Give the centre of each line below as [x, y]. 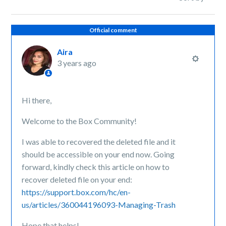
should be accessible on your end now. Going [98, 154]
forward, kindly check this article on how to [96, 167]
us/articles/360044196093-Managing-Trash [99, 205]
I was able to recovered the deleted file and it [99, 142]
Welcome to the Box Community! [79, 121]
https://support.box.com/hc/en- [76, 192]
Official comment [113, 30]
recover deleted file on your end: [77, 179]
